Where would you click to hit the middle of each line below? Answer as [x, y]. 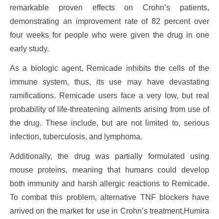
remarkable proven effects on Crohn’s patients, [109, 7]
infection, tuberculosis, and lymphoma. [76, 136]
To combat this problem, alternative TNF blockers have [109, 197]
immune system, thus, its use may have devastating [109, 82]
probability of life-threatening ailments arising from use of [109, 109]
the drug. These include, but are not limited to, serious [109, 123]
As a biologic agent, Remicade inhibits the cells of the [109, 68]
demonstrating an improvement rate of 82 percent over [109, 21]
